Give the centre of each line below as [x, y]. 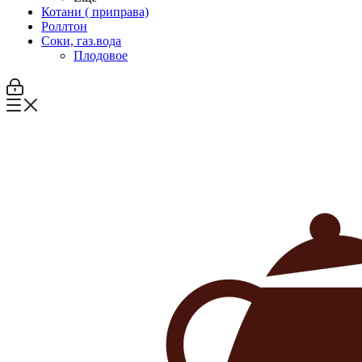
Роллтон [64, 26]
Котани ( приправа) [95, 12]
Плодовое [101, 55]
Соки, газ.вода [81, 41]
